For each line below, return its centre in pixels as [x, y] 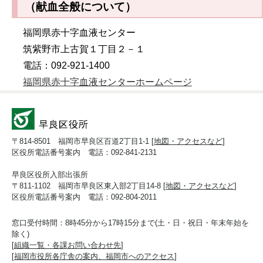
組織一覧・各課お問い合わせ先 [68, 245]
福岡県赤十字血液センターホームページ [107, 82]
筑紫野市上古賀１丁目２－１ [84, 49]
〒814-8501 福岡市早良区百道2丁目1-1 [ [83, 141]
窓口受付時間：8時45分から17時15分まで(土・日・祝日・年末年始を [130, 223]
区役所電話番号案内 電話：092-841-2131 [84, 153]
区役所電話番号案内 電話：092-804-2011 [84, 197]
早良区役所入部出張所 [50, 175]
